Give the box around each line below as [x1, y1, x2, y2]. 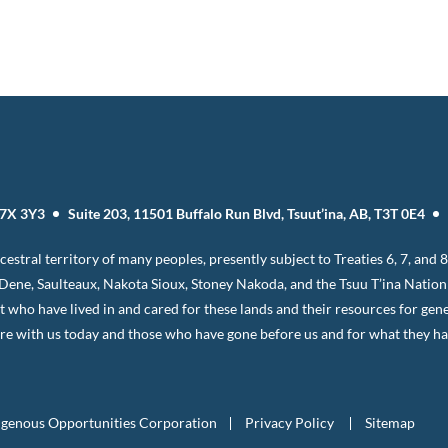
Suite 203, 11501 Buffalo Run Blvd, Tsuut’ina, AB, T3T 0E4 [67, 205, 425, 223]
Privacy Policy [244, 413, 334, 431]
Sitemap [364, 413, 415, 431]
